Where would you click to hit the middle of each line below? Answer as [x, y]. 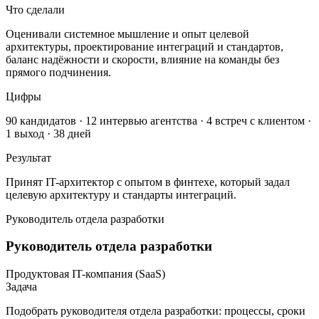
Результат [28, 157]
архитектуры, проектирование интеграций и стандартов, [145, 46]
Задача [21, 287]
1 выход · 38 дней [48, 133]
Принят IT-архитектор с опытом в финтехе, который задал [148, 182]
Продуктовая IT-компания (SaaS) [85, 274]
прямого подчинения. [58, 72]
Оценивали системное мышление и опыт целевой [127, 33]
